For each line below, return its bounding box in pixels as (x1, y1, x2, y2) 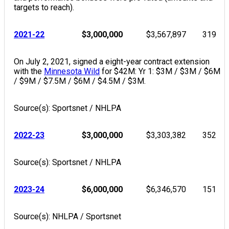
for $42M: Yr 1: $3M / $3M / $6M (100, 66, 220, 76)
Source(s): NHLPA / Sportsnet (14, 212, 121, 221)
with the (14, 66, 44, 76)
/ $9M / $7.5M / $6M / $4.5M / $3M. (14, 76, 146, 86)
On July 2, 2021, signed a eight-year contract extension (14, 57, 210, 66)
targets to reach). (14, 3, 74, 12)
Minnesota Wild (44, 66, 100, 76)
